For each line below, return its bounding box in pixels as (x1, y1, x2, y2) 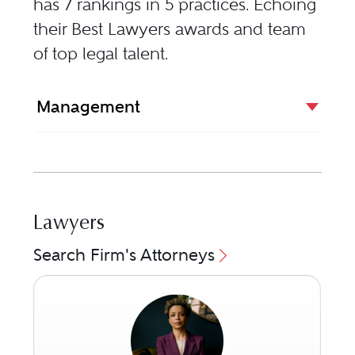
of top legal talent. (33, 44, 169, 64)
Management (36, 97, 141, 117)
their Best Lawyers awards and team (33, 19, 307, 40)
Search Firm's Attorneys (33, 245, 216, 265)
